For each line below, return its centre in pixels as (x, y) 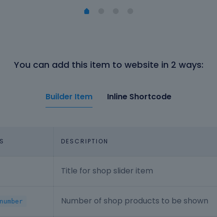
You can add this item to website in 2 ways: (108, 65)
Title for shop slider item (107, 171)
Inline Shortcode (139, 97)
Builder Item (69, 97)
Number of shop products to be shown (135, 201)
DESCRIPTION (85, 141)
